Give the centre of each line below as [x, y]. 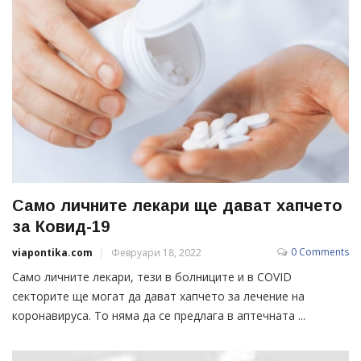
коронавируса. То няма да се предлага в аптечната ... [159, 315]
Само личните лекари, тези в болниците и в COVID [152, 276]
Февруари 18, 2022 [156, 252]
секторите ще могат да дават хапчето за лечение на [158, 296]
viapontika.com [52, 252]
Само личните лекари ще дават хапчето [177, 205]
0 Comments [320, 251]
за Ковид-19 [61, 226]
